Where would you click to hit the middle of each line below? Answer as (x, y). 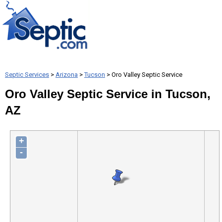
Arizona (67, 75)
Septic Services (27, 75)
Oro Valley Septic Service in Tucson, (108, 94)
